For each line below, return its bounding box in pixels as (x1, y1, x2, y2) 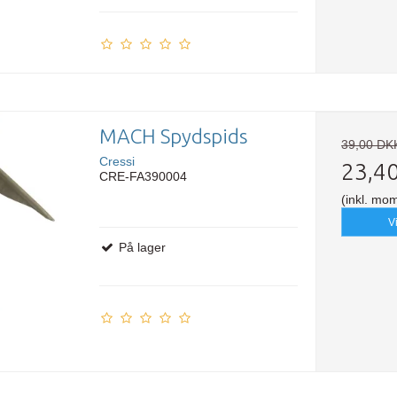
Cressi (98, 154, 135, 169)
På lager (114, 240, 166, 255)
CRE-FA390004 (98, 169, 187, 184)
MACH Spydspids (98, 125, 247, 148)
